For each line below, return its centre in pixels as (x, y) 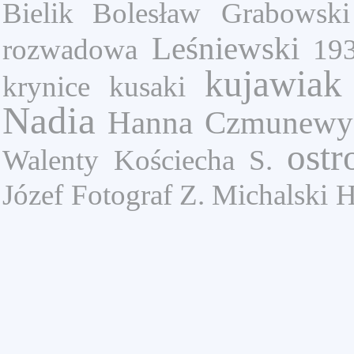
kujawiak (273, 84)
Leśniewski (225, 48)
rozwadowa (70, 49)
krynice (46, 87)
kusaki (147, 87)
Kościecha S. (193, 160)
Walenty (51, 160)
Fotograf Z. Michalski (200, 195)
